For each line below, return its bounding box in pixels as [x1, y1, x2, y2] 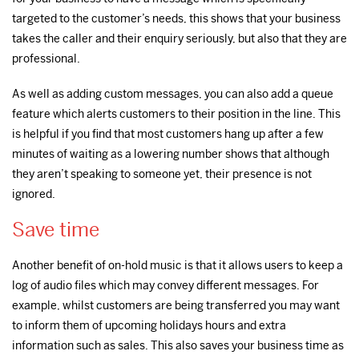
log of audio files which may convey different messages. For [12, 277, 319, 292]
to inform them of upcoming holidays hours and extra [12, 317, 286, 333]
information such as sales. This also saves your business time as [12, 337, 344, 353]
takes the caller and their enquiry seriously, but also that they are [12, 31, 347, 46]
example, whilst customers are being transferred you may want [12, 297, 340, 313]
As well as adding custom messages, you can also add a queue [12, 87, 333, 102]
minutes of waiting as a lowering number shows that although [12, 147, 329, 162]
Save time [12, 217, 99, 242]
